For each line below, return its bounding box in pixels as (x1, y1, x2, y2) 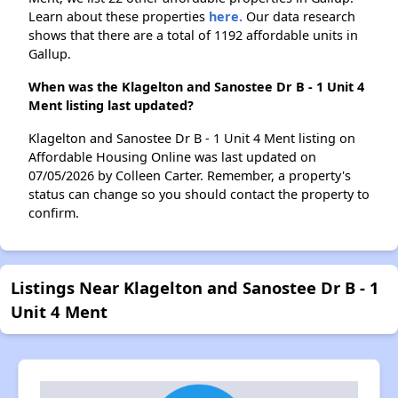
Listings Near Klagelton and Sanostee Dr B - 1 (11, 276, 379, 298)
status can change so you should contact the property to (28, 186, 370, 203)
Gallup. (28, 45, 71, 62)
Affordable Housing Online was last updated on (28, 148, 316, 165)
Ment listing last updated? (28, 97, 194, 114)
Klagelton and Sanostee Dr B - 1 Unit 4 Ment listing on (28, 130, 355, 147)
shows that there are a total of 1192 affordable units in (28, 27, 358, 44)
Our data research (243, 8, 355, 25)
